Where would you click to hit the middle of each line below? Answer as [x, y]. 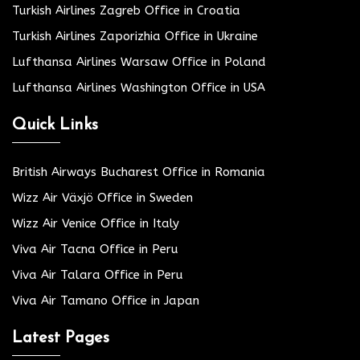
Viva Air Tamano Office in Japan [106, 300]
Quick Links [55, 125]
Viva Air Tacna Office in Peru [95, 249]
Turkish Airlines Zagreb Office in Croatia [126, 10]
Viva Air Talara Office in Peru [98, 274]
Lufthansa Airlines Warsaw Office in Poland [139, 61]
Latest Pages [61, 338]
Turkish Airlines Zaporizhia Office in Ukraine [135, 36]
